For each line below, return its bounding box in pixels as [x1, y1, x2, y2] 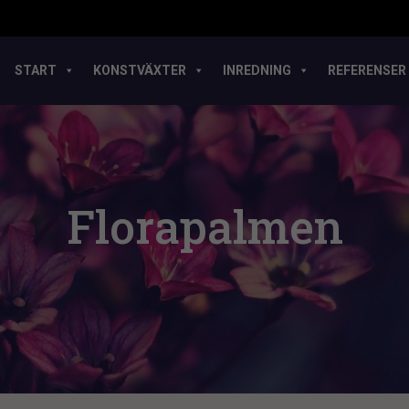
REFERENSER [328, 63, 406, 78]
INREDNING [223, 63, 291, 78]
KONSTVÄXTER [93, 63, 186, 78]
